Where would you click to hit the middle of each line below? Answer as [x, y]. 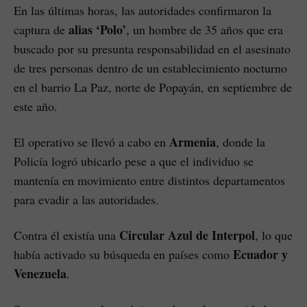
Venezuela [40, 274]
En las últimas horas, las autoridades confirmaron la [143, 11]
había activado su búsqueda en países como [123, 255]
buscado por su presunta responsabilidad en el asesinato [152, 49]
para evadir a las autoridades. [86, 200]
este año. [36, 107]
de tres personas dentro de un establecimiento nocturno [150, 68]
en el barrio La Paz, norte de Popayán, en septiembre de [153, 87]
